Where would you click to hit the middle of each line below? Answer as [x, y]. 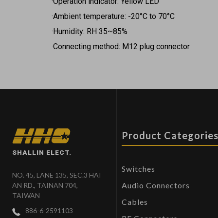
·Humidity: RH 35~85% [90, 32]
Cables [135, 202]
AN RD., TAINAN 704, [45, 185]
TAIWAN [26, 196]
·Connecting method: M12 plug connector [121, 47]
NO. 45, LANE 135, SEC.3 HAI [57, 175]
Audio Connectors [156, 185]
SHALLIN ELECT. [42, 153]
